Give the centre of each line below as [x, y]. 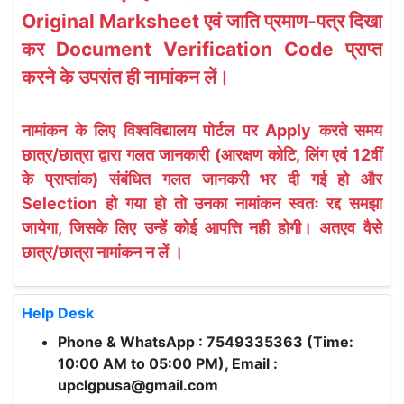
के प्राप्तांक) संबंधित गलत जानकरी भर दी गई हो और [202, 179]
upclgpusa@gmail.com [138, 385]
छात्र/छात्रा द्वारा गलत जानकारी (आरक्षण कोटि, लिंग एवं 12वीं [202, 155]
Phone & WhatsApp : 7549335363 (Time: [206, 342]
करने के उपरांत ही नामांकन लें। [125, 77]
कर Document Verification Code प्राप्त [202, 49]
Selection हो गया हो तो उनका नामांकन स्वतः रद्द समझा [202, 203]
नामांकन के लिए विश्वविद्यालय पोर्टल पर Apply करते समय [202, 130]
